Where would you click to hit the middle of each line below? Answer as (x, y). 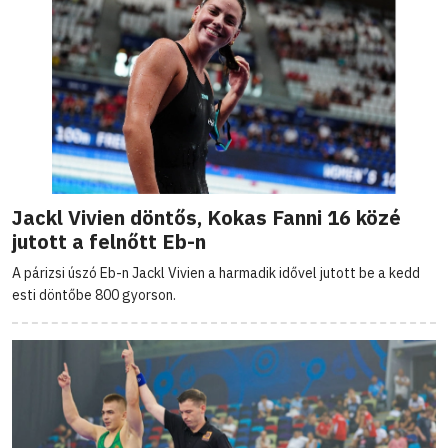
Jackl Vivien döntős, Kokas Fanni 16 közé (206, 218)
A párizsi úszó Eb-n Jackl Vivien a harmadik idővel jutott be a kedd (216, 273)
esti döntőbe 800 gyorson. (94, 295)
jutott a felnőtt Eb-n (109, 242)
